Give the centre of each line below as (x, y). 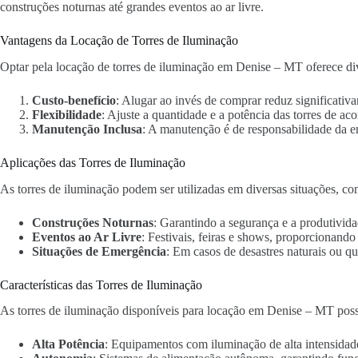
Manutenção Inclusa (87, 129)
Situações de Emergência (99, 251)
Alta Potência (68, 344)
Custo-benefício (74, 100)
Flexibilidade (67, 114)
